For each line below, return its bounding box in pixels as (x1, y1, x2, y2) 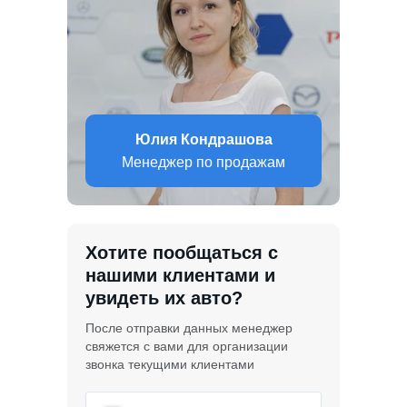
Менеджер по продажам (122, 154, 285, 170)
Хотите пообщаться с (85, 242, 278, 263)
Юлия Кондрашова (134, 131, 273, 147)
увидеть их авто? (85, 287, 243, 308)
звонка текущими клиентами (85, 356, 254, 372)
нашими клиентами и (85, 264, 275, 285)
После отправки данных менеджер (85, 320, 293, 335)
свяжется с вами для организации (85, 338, 288, 353)
